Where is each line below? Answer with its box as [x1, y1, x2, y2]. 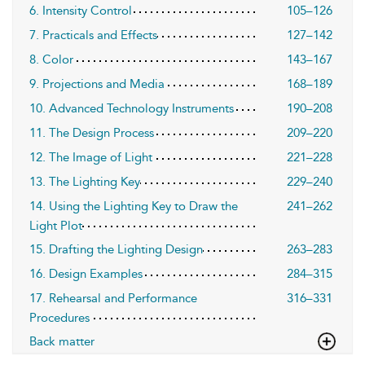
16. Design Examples [29, 266, 143, 282]
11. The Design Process [29, 125, 154, 141]
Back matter [29, 334, 95, 350]
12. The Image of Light [29, 150, 152, 165]
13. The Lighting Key [29, 174, 140, 190]
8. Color [29, 52, 73, 68]
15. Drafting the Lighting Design [29, 242, 203, 257]
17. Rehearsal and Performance [29, 291, 197, 306]
